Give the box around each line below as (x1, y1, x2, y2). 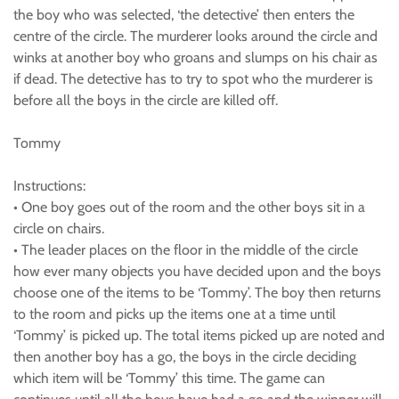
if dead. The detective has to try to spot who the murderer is (13, 70, 373, 87)
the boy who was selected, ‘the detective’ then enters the (13, 6, 354, 23)
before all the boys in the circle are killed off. (13, 92, 278, 109)
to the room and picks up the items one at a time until (13, 305, 336, 322)
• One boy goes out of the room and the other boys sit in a (13, 199, 365, 216)
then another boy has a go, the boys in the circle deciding (13, 348, 356, 365)
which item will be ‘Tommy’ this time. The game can (13, 370, 325, 387)
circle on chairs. (13, 220, 104, 237)
